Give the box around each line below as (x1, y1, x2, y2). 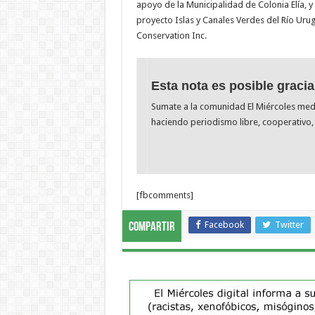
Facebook (204, 219, 244, 231)
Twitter (274, 219, 304, 231)
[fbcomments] (136, 190, 193, 201)
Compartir (128, 221, 175, 235)
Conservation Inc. (136, 30, 207, 41)
